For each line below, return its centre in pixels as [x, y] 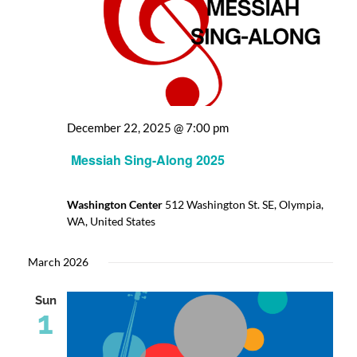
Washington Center [116, 205]
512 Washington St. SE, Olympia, [244, 205]
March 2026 [58, 262]
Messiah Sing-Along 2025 [148, 160]
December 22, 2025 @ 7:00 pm [148, 127]
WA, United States [111, 222]
